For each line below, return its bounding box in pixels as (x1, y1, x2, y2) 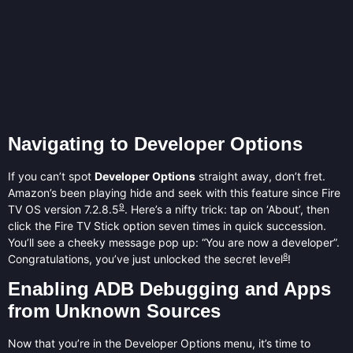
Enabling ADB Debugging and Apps (8, 278, 331, 300)
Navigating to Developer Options (8, 132, 303, 154)
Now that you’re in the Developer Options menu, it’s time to (8, 336, 310, 351)
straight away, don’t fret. (195, 169, 325, 183)
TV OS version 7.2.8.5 (8, 202, 119, 216)
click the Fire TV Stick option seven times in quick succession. (8, 218, 326, 232)
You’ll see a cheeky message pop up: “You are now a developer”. (8, 235, 340, 249)
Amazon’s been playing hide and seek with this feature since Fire (8, 185, 340, 199)
